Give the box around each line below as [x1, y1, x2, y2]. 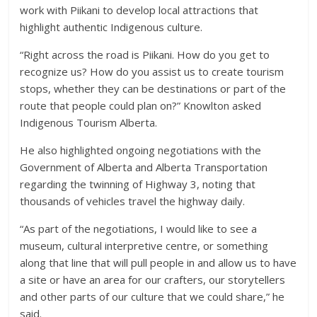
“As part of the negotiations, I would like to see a [20, 221, 258, 236]
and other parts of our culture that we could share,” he [20, 289, 285, 304]
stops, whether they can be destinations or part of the [20, 81, 287, 96]
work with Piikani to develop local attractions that [20, 3, 259, 17]
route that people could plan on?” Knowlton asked [20, 98, 262, 113]
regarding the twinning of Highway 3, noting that [20, 177, 256, 191]
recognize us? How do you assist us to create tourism [20, 64, 284, 79]
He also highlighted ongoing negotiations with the [20, 143, 262, 157]
